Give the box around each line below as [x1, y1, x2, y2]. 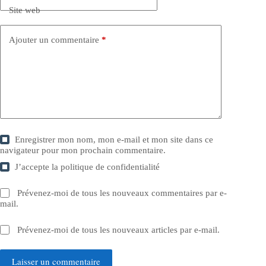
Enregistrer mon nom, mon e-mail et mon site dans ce [15, 135, 214, 145]
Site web [9, 5, 40, 15]
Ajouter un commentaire [9, 34, 99, 45]
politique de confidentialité [61, 162, 160, 172]
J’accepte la [15, 162, 61, 172]
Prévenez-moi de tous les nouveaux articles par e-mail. [17, 225, 220, 235]
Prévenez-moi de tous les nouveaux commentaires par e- [17, 188, 227, 198]
